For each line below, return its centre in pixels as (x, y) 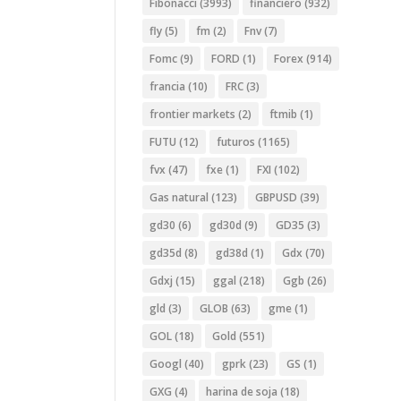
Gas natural (179, 198)
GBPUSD (277, 198)
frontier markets (193, 115)
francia (168, 87)
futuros (236, 142)
